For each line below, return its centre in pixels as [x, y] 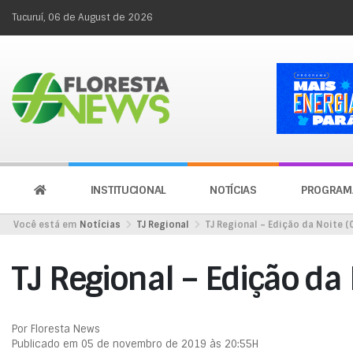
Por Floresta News [56, 329]
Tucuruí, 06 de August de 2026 [82, 18]
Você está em [45, 224]
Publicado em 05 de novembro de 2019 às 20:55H [135, 344]
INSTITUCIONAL [128, 190]
